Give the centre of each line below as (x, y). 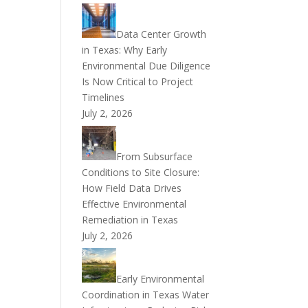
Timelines (103, 97)
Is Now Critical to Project (138, 81)
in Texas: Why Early (125, 50)
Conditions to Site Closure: (141, 172)
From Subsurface (155, 156)
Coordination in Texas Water (146, 295)
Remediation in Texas (130, 220)
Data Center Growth (162, 34)
